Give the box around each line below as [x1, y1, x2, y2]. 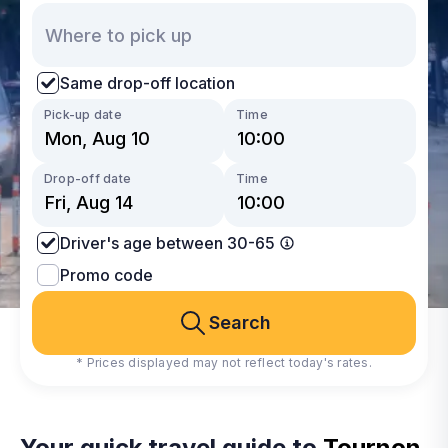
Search [209, 312, 271, 333]
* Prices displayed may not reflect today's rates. [76, 355, 372, 370]
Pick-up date [44, 107, 122, 122]
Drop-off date [44, 171, 132, 186]
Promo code [60, 264, 153, 285]
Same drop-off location [60, 72, 235, 93]
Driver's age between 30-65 [60, 232, 275, 253]
